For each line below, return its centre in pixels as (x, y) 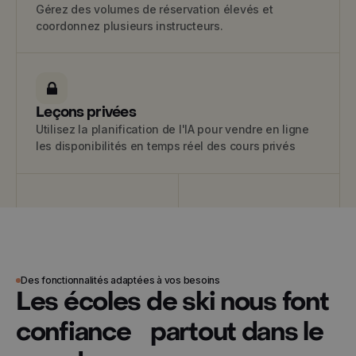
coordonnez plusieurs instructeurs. (130, 26)
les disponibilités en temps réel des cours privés (166, 146)
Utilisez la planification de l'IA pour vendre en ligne (172, 130)
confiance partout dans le (170, 333)
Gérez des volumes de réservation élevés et (155, 10)
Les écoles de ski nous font (172, 302)
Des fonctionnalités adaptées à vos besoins (120, 281)
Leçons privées (86, 113)
